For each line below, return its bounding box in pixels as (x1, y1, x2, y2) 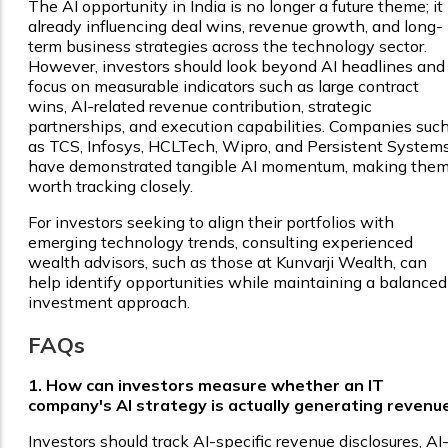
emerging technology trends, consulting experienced (28, 232, 413, 253)
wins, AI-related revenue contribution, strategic (28, 96, 372, 117)
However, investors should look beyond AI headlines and (28, 56, 445, 77)
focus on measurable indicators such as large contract (28, 76, 419, 97)
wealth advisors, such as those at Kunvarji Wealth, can (28, 252, 427, 273)
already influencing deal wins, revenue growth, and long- (28, 16, 443, 37)
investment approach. (28, 292, 190, 313)
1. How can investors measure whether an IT (28, 374, 384, 395)
